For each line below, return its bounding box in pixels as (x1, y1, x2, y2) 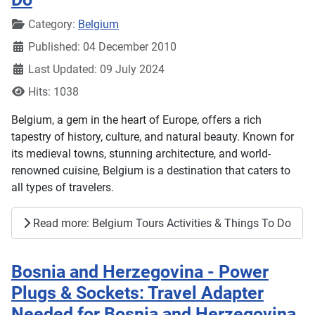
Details (11, 16, 45, 30)
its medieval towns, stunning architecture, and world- (11, 146, 271, 160)
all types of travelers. (11, 180, 117, 194)
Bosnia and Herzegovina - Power (11, 262, 269, 283)
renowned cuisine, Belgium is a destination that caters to (11, 163, 290, 177)
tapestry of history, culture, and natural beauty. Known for (11, 129, 294, 143)
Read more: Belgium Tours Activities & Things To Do (30, 216, 291, 230)
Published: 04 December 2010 (28, 39, 176, 53)
